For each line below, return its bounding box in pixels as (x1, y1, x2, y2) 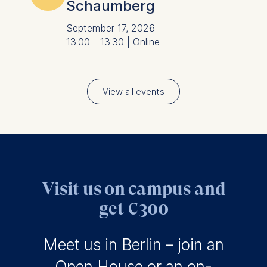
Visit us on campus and (41, 178, 226, 200)
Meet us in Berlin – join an (43, 235, 224, 254)
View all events (103, 86, 164, 98)
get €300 (98, 198, 169, 219)
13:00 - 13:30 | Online (66, 36, 160, 48)
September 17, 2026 (66, 23, 155, 35)
